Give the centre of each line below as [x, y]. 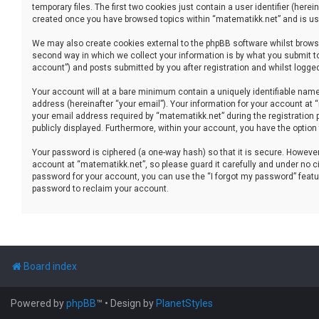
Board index [50, 266]
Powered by [38, 303]
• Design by [130, 303]
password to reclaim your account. [100, 188]
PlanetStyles [184, 303]
